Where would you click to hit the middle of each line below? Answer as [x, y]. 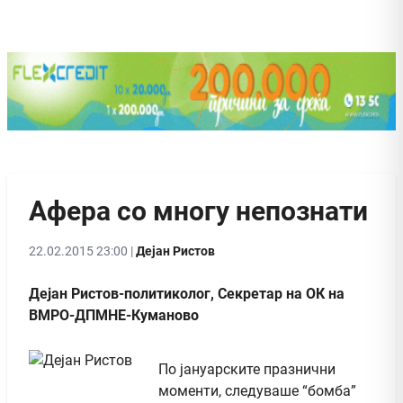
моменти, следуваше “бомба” [257, 390]
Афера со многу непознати [198, 210]
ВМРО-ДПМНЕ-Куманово [114, 315]
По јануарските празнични [247, 369]
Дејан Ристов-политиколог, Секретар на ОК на [187, 293]
